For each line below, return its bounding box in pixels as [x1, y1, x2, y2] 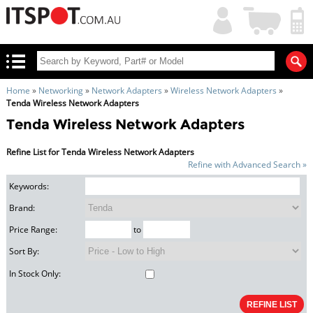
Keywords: [9, 180, 50, 193]
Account [205, 20, 238, 31]
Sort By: [9, 245, 40, 258]
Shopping [245, 7, 282, 19]
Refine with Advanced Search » [188, 159, 307, 170]
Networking [38, 85, 83, 96]
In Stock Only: [9, 268, 61, 280]
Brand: [9, 202, 36, 214]
